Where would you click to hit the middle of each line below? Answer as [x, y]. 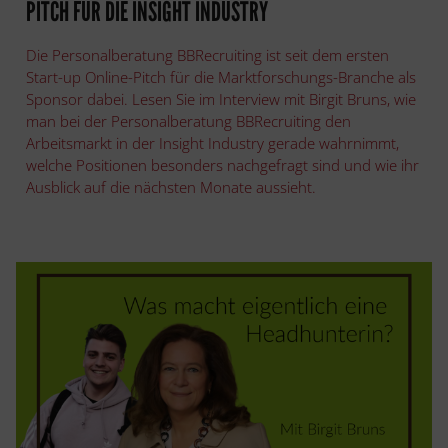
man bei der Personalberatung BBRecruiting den [188, 121]
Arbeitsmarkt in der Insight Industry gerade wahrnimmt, [212, 143]
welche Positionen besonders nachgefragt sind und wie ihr [222, 165]
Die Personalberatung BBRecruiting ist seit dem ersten [207, 55]
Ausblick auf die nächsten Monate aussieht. [171, 187]
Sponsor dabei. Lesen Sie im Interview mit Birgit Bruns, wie [221, 99]
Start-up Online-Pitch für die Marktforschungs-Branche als [221, 77]
